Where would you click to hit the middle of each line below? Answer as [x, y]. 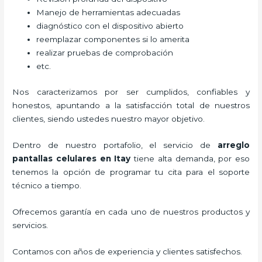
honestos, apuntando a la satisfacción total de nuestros [131, 105]
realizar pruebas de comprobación [105, 53]
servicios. [30, 225]
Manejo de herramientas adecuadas [108, 13]
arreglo [233, 145]
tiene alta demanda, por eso [190, 158]
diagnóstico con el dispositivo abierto [110, 26]
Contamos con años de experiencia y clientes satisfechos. [127, 251]
